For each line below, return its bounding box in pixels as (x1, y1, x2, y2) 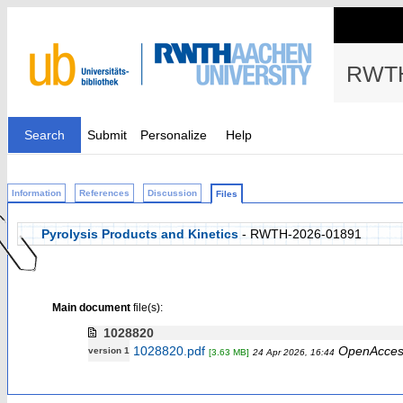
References (79, 188, 130, 198)
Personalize (140, 128, 207, 142)
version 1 (87, 345, 130, 355)
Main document (51, 301, 130, 313)
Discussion (148, 188, 197, 198)
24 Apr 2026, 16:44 (252, 347, 335, 357)
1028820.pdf (132, 344, 205, 358)
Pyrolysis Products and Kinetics (41, 227, 238, 241)
